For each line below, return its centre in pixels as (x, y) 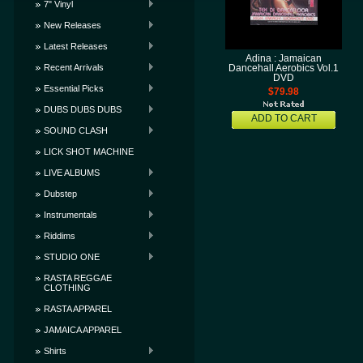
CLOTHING (67, 288)
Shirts (55, 351)
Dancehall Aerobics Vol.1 (284, 68)
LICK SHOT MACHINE (89, 152)
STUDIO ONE (72, 257)
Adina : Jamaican (284, 58)
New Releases (73, 25)
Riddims (60, 236)
